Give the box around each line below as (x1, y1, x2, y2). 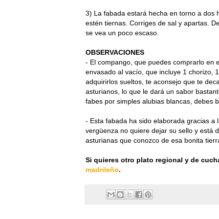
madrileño (86, 165, 119, 174)
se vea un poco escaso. (86, 28, 159, 37)
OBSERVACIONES (86, 48, 144, 56)
